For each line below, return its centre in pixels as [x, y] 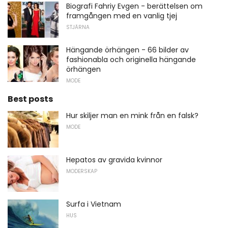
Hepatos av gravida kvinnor [114, 160]
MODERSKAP [82, 171]
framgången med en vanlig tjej [122, 16]
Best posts [30, 99]
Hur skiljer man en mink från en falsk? [132, 116]
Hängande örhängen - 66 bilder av [127, 50]
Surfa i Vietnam [94, 204]
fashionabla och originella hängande [131, 60]
